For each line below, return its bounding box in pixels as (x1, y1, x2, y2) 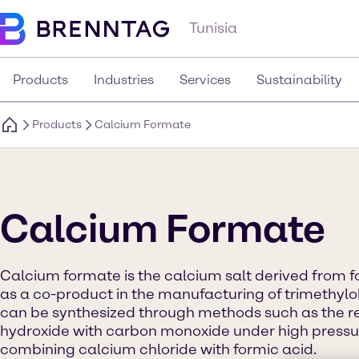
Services (179, 72, 231, 87)
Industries (94, 72, 154, 87)
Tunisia (189, 19, 237, 37)
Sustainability (256, 72, 342, 87)
